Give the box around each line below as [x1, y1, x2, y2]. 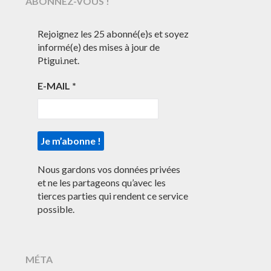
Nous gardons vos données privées [38, 163, 181, 175]
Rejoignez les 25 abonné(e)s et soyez [38, 27, 189, 39]
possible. [38, 203, 75, 215]
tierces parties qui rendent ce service [38, 189, 189, 201]
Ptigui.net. [38, 54, 80, 66]
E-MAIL [38, 79, 73, 91]
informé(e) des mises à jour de [38, 41, 160, 53]
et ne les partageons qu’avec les [38, 176, 166, 188]
